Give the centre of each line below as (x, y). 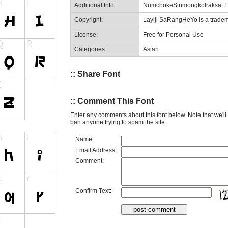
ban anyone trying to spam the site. (118, 122)
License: (86, 34)
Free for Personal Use (173, 34)
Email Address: (96, 150)
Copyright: (89, 20)
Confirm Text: (93, 191)
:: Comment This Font (112, 101)
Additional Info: (95, 5)
